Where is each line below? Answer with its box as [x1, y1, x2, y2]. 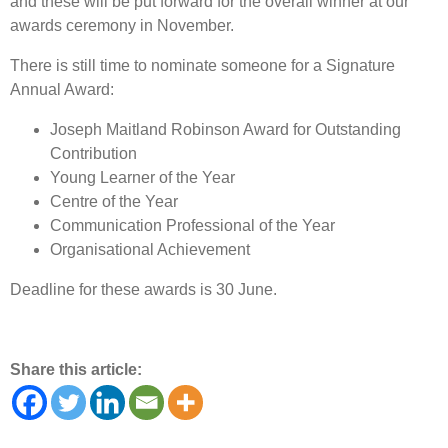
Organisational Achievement [50, 240, 250, 258]
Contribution [50, 144, 137, 162]
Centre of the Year [50, 192, 178, 210]
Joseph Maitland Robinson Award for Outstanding [50, 120, 401, 138]
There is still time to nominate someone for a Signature [10, 56, 395, 74]
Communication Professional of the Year [50, 216, 335, 234]
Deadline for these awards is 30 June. [10, 280, 277, 298]
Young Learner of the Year [50, 168, 235, 186]
